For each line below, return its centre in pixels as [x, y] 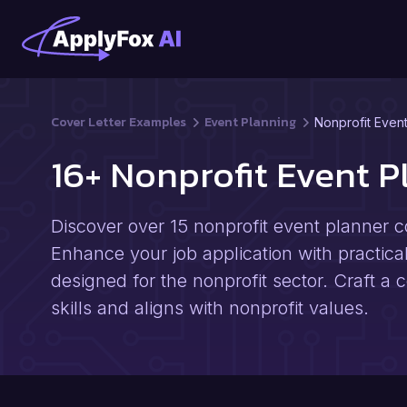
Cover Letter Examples [119, 122]
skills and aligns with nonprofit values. [210, 308]
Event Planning [250, 122]
